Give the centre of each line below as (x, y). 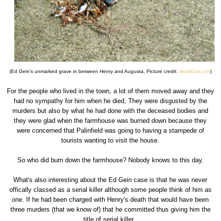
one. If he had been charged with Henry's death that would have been (110, 199)
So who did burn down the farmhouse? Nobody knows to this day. (110, 160)
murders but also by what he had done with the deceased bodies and (110, 110)
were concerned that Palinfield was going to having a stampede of (110, 130)
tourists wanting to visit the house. (110, 140)
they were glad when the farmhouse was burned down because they (110, 120)
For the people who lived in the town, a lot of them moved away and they (110, 91)
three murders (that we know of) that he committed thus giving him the (110, 209)
